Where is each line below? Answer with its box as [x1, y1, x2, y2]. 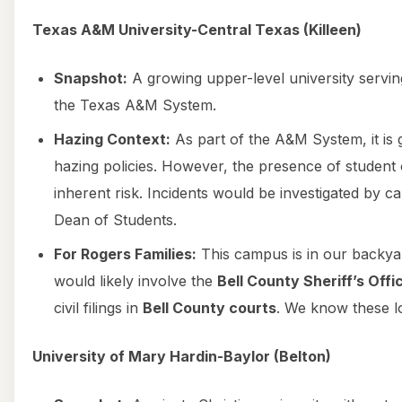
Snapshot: [54, 68, 127, 87]
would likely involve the [54, 271, 217, 290]
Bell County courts [143, 298, 276, 317]
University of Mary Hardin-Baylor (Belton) [32, 346, 331, 365]
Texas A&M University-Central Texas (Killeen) [32, 20, 362, 39]
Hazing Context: [54, 129, 170, 148]
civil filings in [54, 298, 143, 317]
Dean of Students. [54, 210, 177, 229]
